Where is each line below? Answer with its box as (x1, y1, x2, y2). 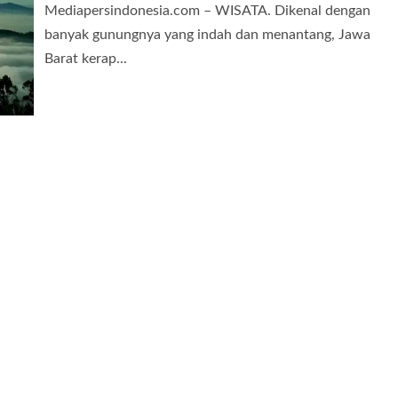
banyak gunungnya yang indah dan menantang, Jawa (44, 27, 370, 42)
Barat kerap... (44, 51, 127, 66)
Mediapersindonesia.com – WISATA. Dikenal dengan (44, 3, 370, 18)
